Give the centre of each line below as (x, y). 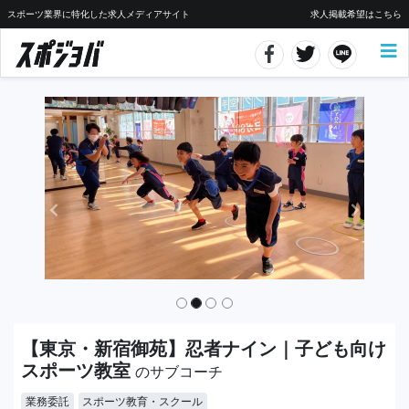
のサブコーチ (179, 372)
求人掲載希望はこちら (356, 14)
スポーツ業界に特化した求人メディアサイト (99, 14)
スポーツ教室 (78, 371)
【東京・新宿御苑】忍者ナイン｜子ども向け (204, 349)
